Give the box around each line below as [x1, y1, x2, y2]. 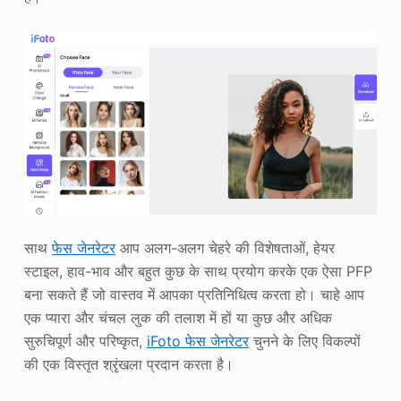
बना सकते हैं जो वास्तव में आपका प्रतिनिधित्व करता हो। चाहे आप [23, 286, 364, 304]
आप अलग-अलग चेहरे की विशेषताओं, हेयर [115, 239, 335, 258]
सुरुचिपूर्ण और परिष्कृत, [23, 332, 147, 351]
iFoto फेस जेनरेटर [146, 332, 249, 351]
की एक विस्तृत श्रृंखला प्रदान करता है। [23, 355, 234, 374]
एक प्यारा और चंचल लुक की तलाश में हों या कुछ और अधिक [23, 309, 332, 328]
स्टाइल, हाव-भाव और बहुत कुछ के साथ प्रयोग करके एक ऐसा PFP [23, 262, 372, 281]
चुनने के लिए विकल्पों [248, 332, 361, 351]
